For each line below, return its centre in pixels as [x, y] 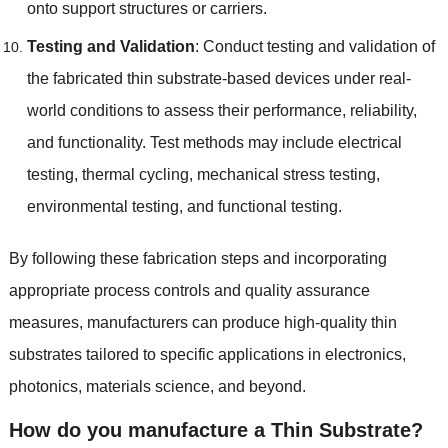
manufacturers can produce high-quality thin [241, 322]
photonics [43, 386]
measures [43, 322]
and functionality [84, 142]
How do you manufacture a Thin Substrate [209, 429]
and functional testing [262, 206]
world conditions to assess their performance [184, 110]
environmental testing [102, 206]
